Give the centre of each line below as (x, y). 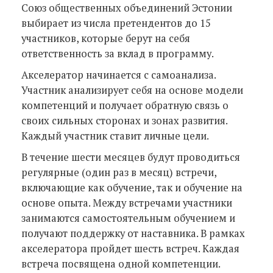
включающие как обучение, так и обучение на (132, 188)
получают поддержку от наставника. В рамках (133, 233)
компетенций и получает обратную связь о (125, 105)
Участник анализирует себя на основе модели (132, 90)
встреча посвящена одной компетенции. (121, 264)
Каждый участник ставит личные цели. (115, 136)
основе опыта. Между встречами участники (127, 203)
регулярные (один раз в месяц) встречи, (119, 172)
